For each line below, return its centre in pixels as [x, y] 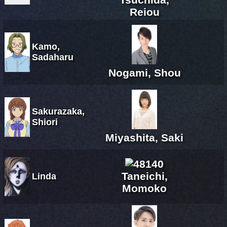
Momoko [144, 188]
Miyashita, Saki [144, 137]
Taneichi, [144, 176]
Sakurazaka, [58, 111]
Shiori [45, 122]
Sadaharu [53, 57]
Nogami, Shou [144, 72]
